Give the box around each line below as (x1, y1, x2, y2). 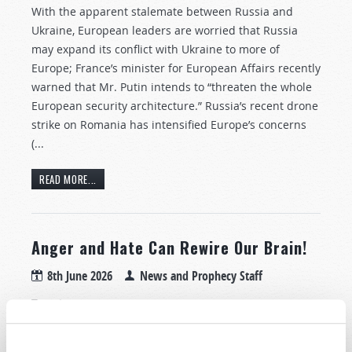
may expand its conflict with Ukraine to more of (31, 41, 280, 57)
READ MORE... (39, 171, 97, 188)
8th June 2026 (47, 267, 112, 285)
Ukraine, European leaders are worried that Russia (31, 22, 298, 38)
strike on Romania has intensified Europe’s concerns (31, 116, 306, 132)
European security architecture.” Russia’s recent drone (31, 97, 318, 113)
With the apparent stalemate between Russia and (31, 3, 293, 19)
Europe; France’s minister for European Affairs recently (31, 60, 321, 75)
